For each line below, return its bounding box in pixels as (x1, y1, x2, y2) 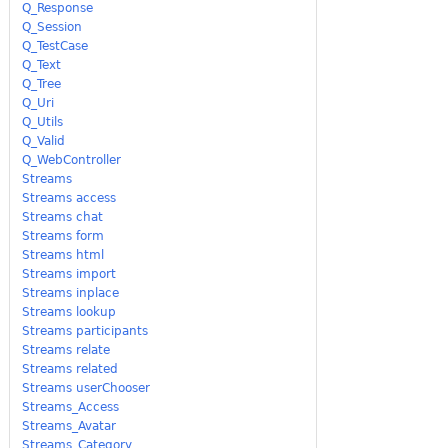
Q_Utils (22, 114, 64, 129)
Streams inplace (22, 285, 120, 300)
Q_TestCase (22, 38, 89, 53)
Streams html (22, 247, 105, 262)
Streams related (22, 361, 119, 376)
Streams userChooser (22, 380, 151, 395)
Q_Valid (22, 133, 66, 148)
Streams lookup (22, 304, 117, 319)
